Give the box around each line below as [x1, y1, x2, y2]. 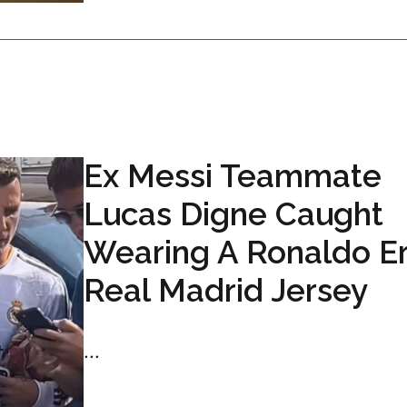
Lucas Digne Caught [84, 195, 383, 233]
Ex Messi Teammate [84, 157, 382, 194]
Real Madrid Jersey [84, 272, 368, 309]
